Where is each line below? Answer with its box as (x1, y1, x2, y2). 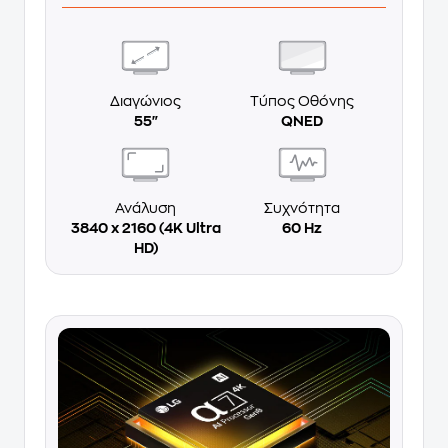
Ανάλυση (115, 201, 176, 216)
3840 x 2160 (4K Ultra (70, 221, 221, 236)
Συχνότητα (264, 201, 341, 216)
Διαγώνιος (110, 94, 181, 109)
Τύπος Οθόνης (250, 94, 355, 109)
